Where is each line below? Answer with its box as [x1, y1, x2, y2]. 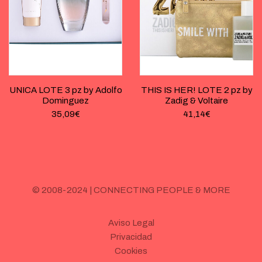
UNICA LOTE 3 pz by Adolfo [9, 85, 122, 95]
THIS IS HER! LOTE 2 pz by [140, 85, 253, 95]
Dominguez [42, 95, 89, 105]
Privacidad [110, 232, 152, 242]
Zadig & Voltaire [165, 95, 228, 105]
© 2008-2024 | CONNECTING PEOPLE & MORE [32, 185, 230, 195]
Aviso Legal [108, 218, 154, 227]
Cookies [115, 246, 147, 256]
